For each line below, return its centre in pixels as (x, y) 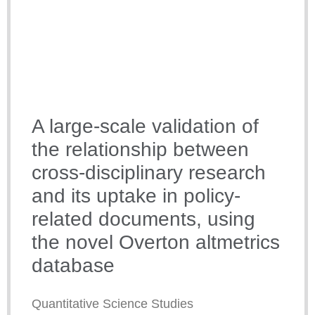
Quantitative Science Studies (112, 304)
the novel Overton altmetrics (156, 243)
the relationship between (140, 150)
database (73, 266)
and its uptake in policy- (136, 196)
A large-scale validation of (145, 127)
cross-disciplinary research (149, 173)
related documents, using (143, 219)
